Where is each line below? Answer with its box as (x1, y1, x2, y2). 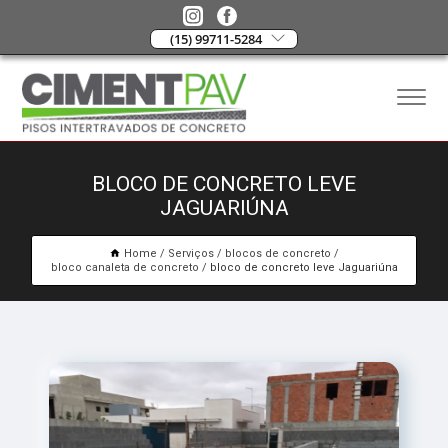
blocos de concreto (225, 247, 331, 261)
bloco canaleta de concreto (50, 261, 199, 275)
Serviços (168, 247, 214, 261)
